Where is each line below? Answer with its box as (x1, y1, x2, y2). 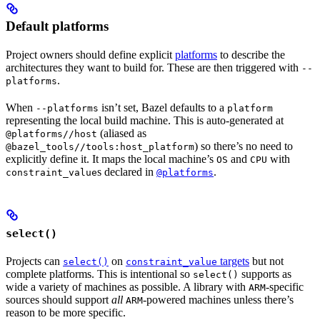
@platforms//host (6, 129, 97, 140)
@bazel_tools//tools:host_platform (6, 141, 194, 153)
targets (217, 255, 249, 268)
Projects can (6, 255, 63, 268)
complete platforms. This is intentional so (6, 268, 193, 281)
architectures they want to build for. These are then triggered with (6, 61, 301, 74)
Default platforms (6, 19, 109, 34)
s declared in (97, 166, 156, 179)
